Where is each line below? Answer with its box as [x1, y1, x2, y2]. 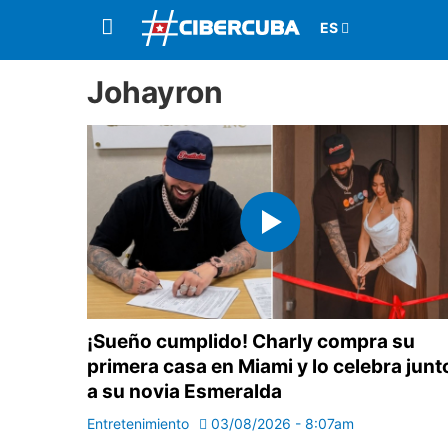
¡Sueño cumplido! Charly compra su [87, 330, 415, 354]
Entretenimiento [87, 415, 189, 433]
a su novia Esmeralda [87, 380, 282, 404]
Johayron [87, 74, 223, 110]
